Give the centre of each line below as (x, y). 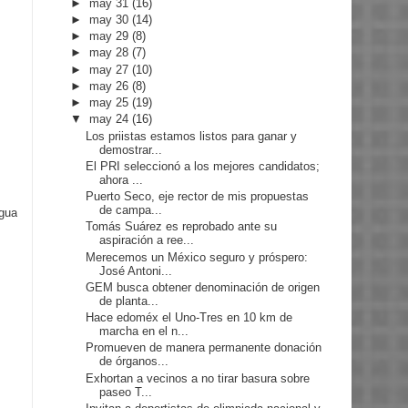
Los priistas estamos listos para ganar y (192, 136)
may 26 (111, 86)
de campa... (131, 210)
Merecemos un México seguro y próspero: (197, 257)
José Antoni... (136, 270)
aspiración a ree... (147, 240)
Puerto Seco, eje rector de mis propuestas (198, 197)
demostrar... (131, 149)
